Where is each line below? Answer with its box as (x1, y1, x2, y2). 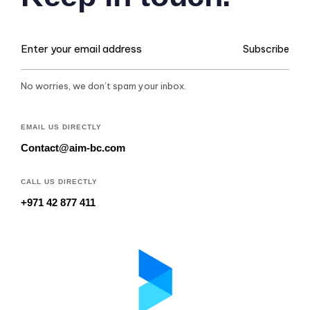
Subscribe (243, 42, 289, 55)
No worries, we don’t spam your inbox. (21, 80, 186, 92)
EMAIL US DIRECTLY (21, 123, 102, 131)
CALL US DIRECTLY (21, 178, 98, 185)
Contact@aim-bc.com (21, 142, 125, 154)
